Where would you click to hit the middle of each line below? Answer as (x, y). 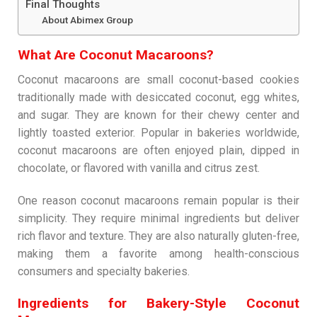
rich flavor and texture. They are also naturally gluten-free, (158, 236)
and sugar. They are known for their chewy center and (158, 115)
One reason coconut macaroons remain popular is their (158, 200)
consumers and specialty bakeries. (104, 271)
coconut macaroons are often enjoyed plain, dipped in (158, 151)
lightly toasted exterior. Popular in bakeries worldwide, (158, 133)
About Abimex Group (87, 20)
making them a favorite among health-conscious (158, 253)
